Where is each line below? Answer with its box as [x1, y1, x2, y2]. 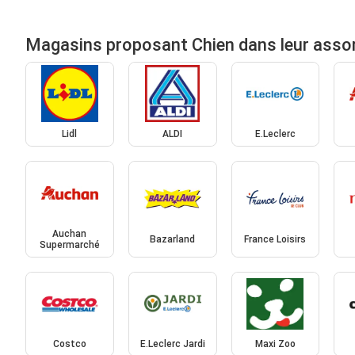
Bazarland [150, 233, 196, 245]
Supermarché [39, 239, 100, 250]
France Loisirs [244, 233, 307, 245]
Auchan [52, 227, 87, 239]
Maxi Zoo [254, 338, 296, 350]
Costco [52, 338, 86, 350]
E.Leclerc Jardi [139, 338, 205, 350]
